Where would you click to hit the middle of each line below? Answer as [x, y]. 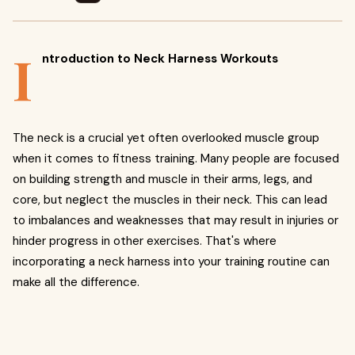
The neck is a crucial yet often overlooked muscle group [166, 138]
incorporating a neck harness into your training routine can [171, 261]
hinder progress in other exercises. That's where [145, 241]
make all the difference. [76, 282]
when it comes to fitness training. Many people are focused [176, 158]
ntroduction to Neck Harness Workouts [160, 59]
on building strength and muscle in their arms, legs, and [162, 179]
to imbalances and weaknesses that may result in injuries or [176, 220]
